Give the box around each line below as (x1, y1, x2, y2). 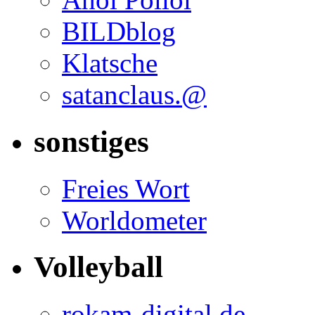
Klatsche (62, 47, 157, 78)
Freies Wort (62, 173, 190, 204)
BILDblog (62, 15, 176, 46)
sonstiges (34, 124, 149, 158)
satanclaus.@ (62, 79, 207, 110)
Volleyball (34, 250, 163, 284)
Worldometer (62, 205, 207, 236)
